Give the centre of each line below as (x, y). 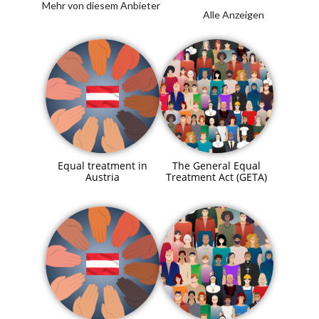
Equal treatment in (103, 166)
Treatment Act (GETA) (216, 177)
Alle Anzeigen (234, 15)
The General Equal (216, 166)
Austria (103, 177)
